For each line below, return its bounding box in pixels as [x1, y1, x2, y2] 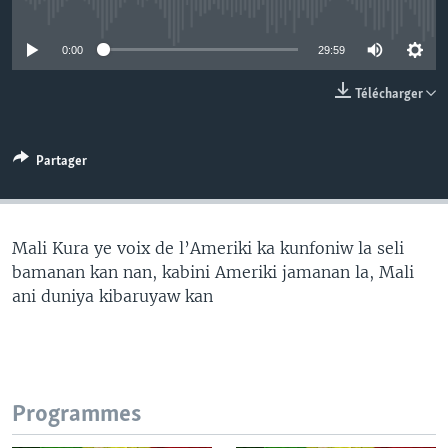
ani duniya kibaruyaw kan [12, 285, 213, 306]
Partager [36, 153, 87, 169]
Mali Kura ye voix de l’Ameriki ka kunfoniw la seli [12, 237, 404, 258]
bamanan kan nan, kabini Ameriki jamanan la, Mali [12, 261, 414, 282]
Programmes [12, 401, 141, 427]
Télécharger [355, 86, 426, 102]
